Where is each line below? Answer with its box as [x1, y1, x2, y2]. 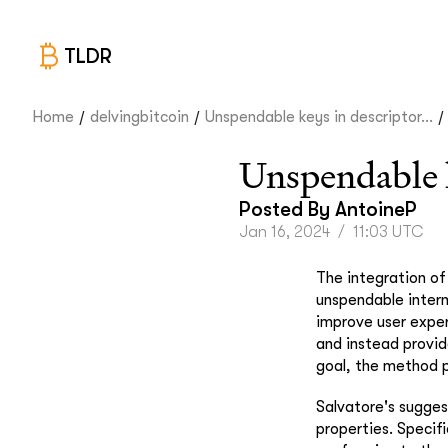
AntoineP [335, 198, 417, 221]
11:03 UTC [353, 223, 424, 241]
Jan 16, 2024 [239, 223, 330, 241]
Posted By [239, 198, 335, 221]
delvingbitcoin [90, 108, 189, 126]
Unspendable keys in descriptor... [205, 108, 433, 126]
